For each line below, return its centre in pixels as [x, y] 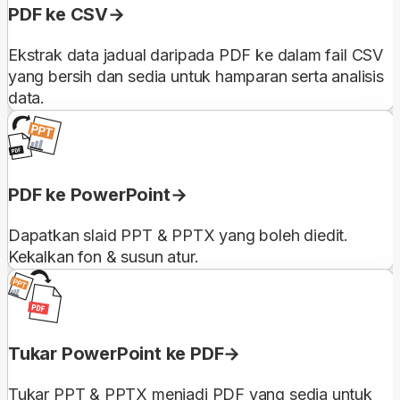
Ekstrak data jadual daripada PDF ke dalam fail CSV [196, 54]
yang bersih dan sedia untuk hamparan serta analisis [196, 76]
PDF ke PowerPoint [89, 194]
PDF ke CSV [58, 14]
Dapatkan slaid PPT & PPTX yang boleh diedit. [179, 235]
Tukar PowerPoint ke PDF [116, 353]
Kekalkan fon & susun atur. [104, 256]
